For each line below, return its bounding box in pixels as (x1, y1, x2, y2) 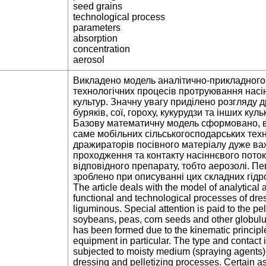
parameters (73, 23, 121, 33)
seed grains (73, 1, 122, 12)
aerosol (73, 55, 104, 65)
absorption (73, 33, 118, 44)
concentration (73, 44, 130, 55)
